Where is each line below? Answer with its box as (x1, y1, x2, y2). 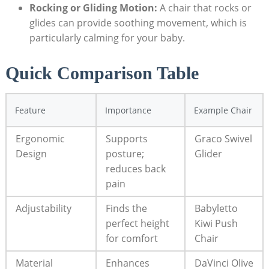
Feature (14, 104, 46, 116)
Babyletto (194, 202, 238, 216)
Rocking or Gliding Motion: (29, 1, 157, 15)
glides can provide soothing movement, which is (29, 16, 247, 30)
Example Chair (193, 104, 252, 116)
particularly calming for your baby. (29, 31, 185, 45)
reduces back (105, 162, 166, 176)
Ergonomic (15, 132, 65, 146)
